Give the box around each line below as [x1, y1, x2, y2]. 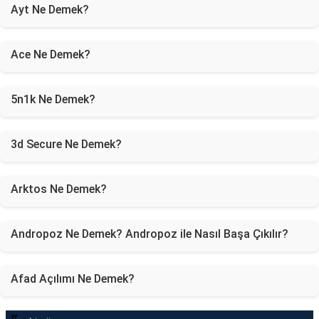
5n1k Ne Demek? [11, 93, 95, 106]
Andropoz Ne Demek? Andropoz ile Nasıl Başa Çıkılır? [11, 227, 288, 241]
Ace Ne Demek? [11, 48, 90, 61]
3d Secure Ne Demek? [11, 137, 122, 151]
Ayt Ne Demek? [11, 3, 89, 16]
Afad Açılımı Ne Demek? [11, 272, 135, 286]
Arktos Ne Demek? [11, 182, 107, 196]
